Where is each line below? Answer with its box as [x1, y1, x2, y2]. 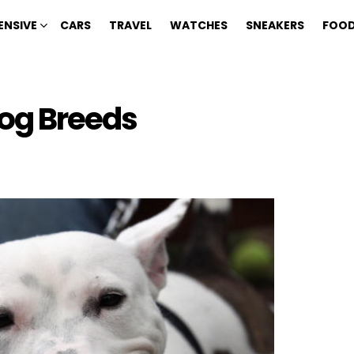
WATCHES [170, 17, 228, 33]
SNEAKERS [246, 17, 304, 33]
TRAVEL [109, 17, 152, 33]
